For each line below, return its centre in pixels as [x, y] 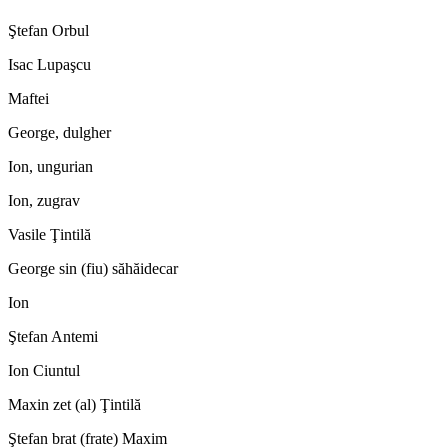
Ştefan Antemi [53, 336]
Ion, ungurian [50, 166]
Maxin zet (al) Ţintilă [74, 404]
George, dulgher [59, 132]
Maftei [28, 98]
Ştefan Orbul [48, 30]
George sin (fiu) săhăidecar [93, 268]
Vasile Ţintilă [49, 234]
